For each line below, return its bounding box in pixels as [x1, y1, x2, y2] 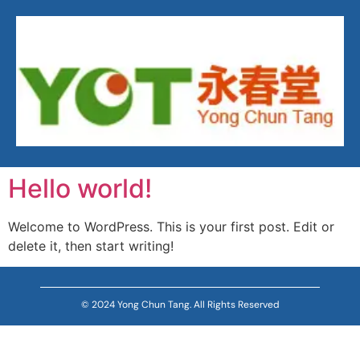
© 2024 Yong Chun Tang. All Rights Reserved [80, 297, 280, 311]
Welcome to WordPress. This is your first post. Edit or [8, 218, 334, 235]
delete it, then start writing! [8, 237, 174, 254]
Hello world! [8, 172, 152, 204]
